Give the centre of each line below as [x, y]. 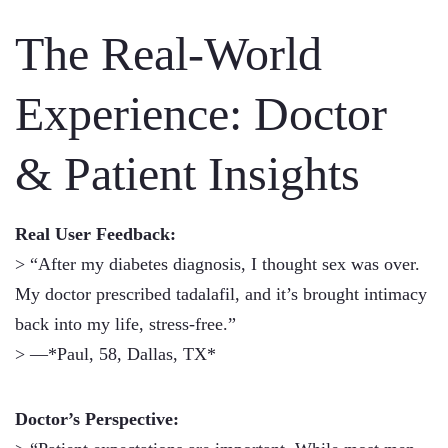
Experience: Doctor [201, 113]
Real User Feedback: [95, 234]
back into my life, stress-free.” [125, 324]
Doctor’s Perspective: [97, 419]
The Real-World [168, 53]
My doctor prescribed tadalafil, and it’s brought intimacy [221, 294]
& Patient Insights [187, 173]
